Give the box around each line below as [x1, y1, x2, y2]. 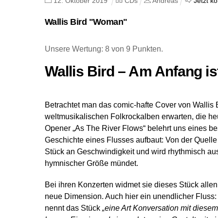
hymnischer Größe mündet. [45, 159, 138, 167]
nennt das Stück [45, 204, 102, 213]
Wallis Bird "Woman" [45, 17, 127, 27]
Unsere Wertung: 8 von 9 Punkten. [45, 44, 163, 53]
